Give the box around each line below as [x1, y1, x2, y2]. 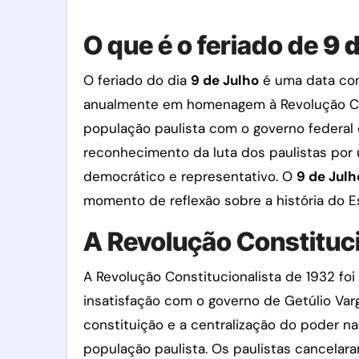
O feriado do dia [83, 71, 191, 89]
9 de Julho [191, 71, 259, 89]
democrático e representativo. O [83, 167, 296, 185]
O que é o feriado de [83, 30, 323, 61]
